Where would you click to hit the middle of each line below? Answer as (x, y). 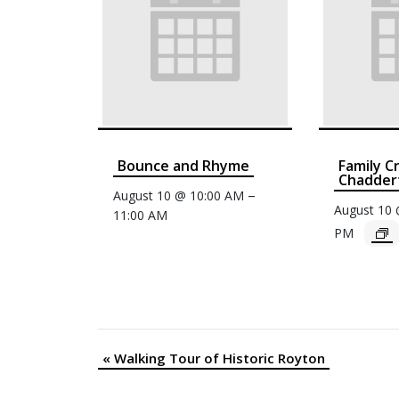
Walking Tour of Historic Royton (217, 358)
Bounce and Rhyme (183, 166)
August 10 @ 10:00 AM (178, 196)
